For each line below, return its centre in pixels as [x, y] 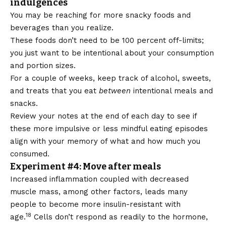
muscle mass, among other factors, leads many [99, 192]
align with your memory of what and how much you [105, 142]
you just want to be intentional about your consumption [112, 53]
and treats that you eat [54, 91]
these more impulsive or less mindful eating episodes [109, 129]
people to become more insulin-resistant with [95, 205]
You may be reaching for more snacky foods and [100, 15]
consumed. [30, 154]
